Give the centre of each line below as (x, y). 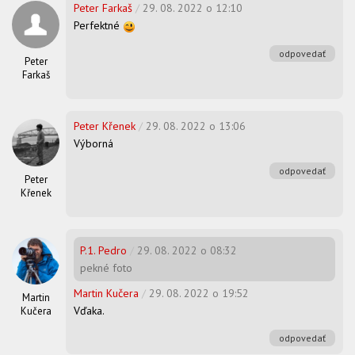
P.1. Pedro (103, 251)
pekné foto (106, 268)
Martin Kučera (106, 294)
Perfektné (98, 26)
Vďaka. (89, 311)
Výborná (94, 144)
